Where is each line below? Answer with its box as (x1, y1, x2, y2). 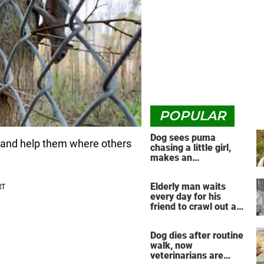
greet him (150, 211, 192, 223)
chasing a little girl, (150, 142, 231, 153)
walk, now (150, 240, 193, 252)
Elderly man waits (150, 181, 226, 193)
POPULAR (159, 108, 226, 124)
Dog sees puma (150, 132, 216, 143)
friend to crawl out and (150, 201, 247, 213)
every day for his (150, 191, 221, 203)
